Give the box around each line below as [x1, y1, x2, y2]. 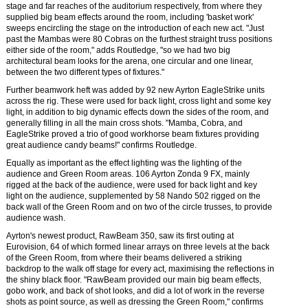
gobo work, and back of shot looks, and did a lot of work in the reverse [6, 286, 265, 296]
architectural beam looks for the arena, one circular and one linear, [6, 56, 253, 66]
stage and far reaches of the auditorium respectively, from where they [6, 1, 262, 11]
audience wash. [6, 213, 65, 223]
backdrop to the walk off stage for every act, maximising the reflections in [6, 264, 274, 274]
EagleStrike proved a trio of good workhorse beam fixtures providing [6, 129, 259, 139]
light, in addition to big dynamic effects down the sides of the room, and [6, 107, 269, 117]
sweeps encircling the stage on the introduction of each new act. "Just [6, 23, 264, 33]
